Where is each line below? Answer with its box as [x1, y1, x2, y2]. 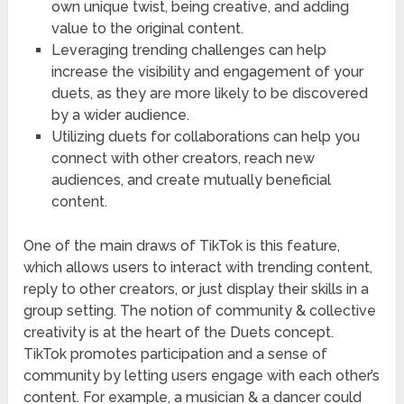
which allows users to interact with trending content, [23, 259, 373, 277]
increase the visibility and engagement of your [50, 63, 363, 81]
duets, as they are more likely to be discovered [50, 85, 368, 103]
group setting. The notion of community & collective [23, 302, 377, 320]
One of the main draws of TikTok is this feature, [23, 237, 341, 255]
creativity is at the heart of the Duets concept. [23, 324, 335, 342]
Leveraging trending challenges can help [50, 41, 326, 60]
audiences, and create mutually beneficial [50, 171, 331, 189]
